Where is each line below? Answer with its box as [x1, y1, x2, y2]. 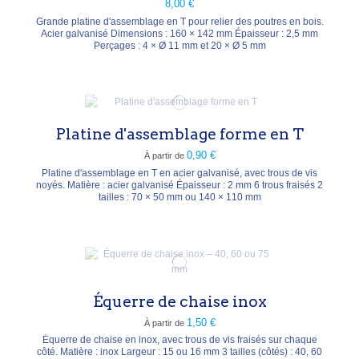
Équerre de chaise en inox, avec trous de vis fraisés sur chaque [42, 334, 317, 346]
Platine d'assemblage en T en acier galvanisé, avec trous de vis [42, 167, 317, 179]
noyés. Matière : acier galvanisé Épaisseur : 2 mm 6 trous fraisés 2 [36, 179, 67, 191]
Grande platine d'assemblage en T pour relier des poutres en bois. [35, 15, 324, 27]
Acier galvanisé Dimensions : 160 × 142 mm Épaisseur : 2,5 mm [41, 27, 318, 39]
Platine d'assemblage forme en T [55, 125, 304, 144]
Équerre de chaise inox [92, 292, 267, 311]
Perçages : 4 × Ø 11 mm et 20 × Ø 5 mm [93, 39, 266, 51]
